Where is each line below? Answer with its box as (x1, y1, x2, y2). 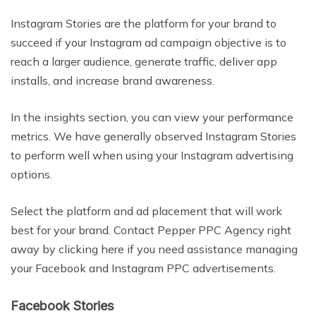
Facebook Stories (11, 298, 114, 314)
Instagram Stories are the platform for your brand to (11, 16, 276, 31)
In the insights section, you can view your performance (11, 110, 293, 125)
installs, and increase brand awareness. (11, 73, 214, 88)
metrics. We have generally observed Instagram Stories (11, 129, 296, 144)
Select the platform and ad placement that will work (11, 204, 282, 219)
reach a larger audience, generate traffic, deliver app (11, 54, 277, 69)
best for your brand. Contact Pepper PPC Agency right (11, 223, 291, 238)
